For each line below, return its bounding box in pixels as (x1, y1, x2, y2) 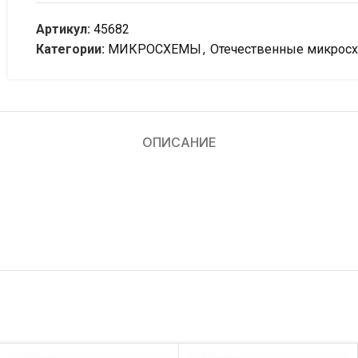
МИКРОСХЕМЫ (108, 42, 201, 57)
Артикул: (36, 22, 93, 37)
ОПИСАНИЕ (141, 134, 217, 150)
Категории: (36, 42, 105, 57)
